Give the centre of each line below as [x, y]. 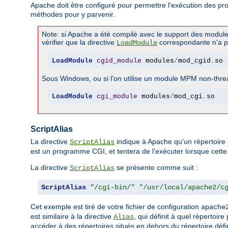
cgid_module [119, 61]
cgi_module [117, 96]
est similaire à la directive [72, 217]
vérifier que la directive [79, 42]
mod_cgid [194, 61]
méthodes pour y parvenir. [73, 15]
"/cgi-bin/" [112, 188]
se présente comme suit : [156, 168]
